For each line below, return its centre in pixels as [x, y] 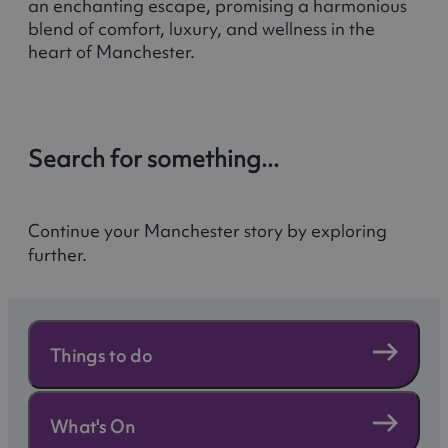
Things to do [101, 355]
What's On [92, 426]
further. [57, 254]
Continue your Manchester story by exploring [207, 230]
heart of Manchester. [111, 52]
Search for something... [153, 159]
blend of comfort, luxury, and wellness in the [201, 29]
